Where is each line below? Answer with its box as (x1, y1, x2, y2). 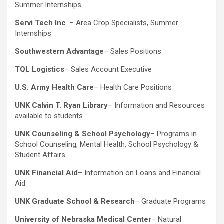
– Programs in (150, 129, 197, 139)
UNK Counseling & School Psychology (15, 129, 150, 139)
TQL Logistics (15, 65, 64, 74)
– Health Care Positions (94, 83, 172, 92)
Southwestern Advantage (15, 47, 104, 56)
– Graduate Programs (135, 197, 206, 206)
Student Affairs (15, 150, 65, 160)
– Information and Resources (108, 101, 205, 110)
